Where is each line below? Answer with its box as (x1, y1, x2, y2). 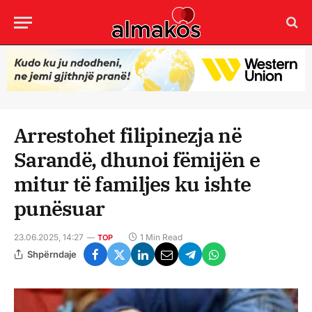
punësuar (14, 195, 105, 222)
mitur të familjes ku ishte (14, 171, 251, 198)
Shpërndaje (27, 248, 77, 260)
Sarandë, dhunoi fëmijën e (14, 146, 260, 173)
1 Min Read (139, 232, 182, 243)
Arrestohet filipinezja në (14, 122, 242, 149)
